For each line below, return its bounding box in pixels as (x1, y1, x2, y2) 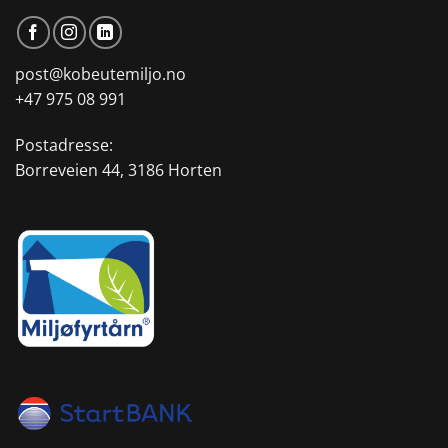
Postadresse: (15, 134, 113, 157)
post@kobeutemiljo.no (15, 63, 186, 86)
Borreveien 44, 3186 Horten (15, 159, 222, 182)
